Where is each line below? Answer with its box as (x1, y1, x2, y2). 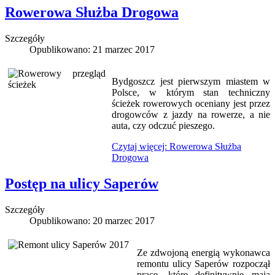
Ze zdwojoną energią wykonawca (137, 247, 270, 258)
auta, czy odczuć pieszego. (112, 120, 215, 131)
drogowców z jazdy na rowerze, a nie (112, 109, 270, 120)
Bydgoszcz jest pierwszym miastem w (112, 76, 270, 87)
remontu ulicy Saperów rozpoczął (137, 258, 270, 269)
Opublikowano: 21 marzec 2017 (29, 44, 155, 55)
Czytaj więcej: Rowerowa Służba (112, 141, 241, 152)
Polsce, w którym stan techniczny (112, 87, 270, 98)
